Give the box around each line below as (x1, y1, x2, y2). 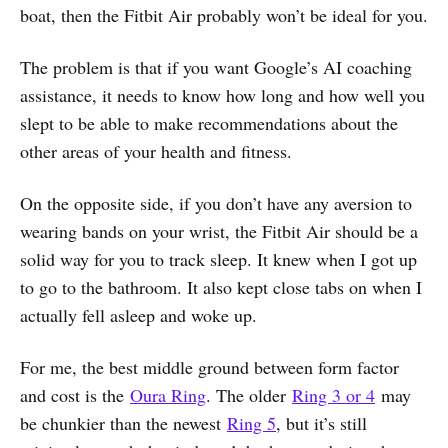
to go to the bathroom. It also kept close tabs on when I (20, 274, 422, 299)
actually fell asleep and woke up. (20, 302, 257, 327)
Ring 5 (227, 410, 276, 435)
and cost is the (20, 382, 130, 407)
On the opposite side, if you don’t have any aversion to (20, 190, 412, 215)
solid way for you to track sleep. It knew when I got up (20, 246, 417, 271)
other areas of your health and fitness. (20, 138, 292, 163)
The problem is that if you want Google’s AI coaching (20, 54, 412, 79)
